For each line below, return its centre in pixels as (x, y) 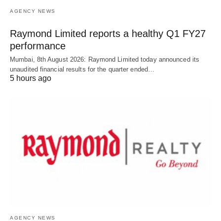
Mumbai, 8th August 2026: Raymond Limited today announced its (105, 60)
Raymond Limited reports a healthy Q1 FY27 (108, 34)
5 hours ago (31, 78)
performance (38, 46)
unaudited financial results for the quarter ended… (82, 70)
